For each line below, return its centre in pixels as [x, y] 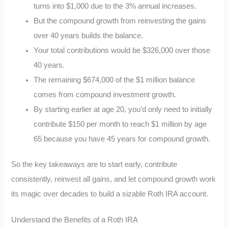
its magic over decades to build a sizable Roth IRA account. [110, 194]
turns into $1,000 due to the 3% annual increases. [115, 6]
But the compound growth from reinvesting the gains [120, 21]
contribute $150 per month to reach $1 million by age [120, 124]
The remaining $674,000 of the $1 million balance [115, 80]
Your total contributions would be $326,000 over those [122, 50]
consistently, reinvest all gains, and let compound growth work [114, 179]
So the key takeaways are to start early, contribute [94, 165]
